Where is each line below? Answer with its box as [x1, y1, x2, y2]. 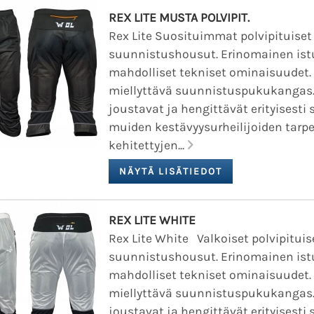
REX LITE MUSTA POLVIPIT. [109, 10, 250, 25]
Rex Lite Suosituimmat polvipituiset [109, 28, 312, 43]
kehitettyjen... [109, 137, 187, 152]
